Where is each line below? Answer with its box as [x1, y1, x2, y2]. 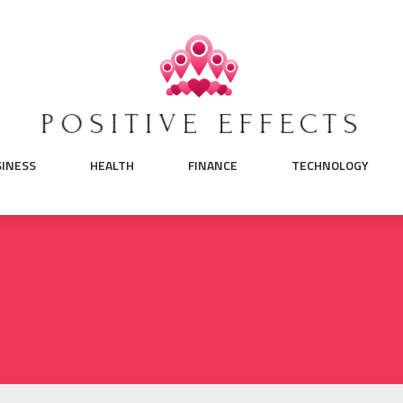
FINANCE [187, 156, 237, 175]
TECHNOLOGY [291, 156, 369, 175]
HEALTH [89, 156, 134, 175]
